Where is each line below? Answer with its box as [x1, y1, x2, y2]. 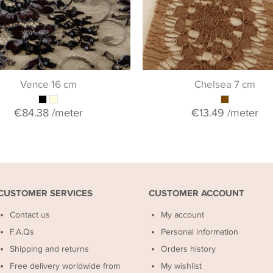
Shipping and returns [10, 244, 90, 254]
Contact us [10, 210, 51, 220]
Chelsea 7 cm [194, 79, 255, 91]
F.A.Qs [10, 227, 35, 237]
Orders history [160, 244, 216, 254]
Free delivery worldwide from [10, 261, 121, 271]
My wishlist [160, 261, 202, 271]
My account [160, 210, 204, 220]
